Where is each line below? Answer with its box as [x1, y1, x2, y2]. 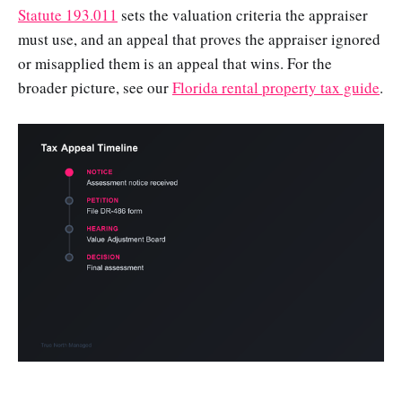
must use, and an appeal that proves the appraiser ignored [18, 28, 380, 49]
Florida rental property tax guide [172, 76, 380, 98]
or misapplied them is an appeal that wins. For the [18, 52, 332, 74]
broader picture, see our [18, 76, 172, 98]
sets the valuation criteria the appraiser [118, 4, 368, 25]
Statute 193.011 [18, 4, 118, 25]
